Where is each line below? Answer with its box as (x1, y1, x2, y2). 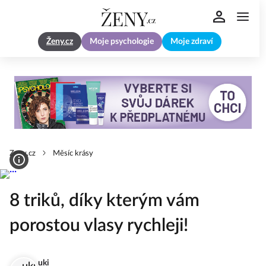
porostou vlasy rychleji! (9, 217, 188, 235)
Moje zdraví (170, 37, 213, 46)
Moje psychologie (90, 37, 154, 46)
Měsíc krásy (53, 150, 93, 158)
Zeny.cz (9, 150, 36, 158)
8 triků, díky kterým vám (9, 192, 199, 210)
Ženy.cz (46, 37, 73, 46)
